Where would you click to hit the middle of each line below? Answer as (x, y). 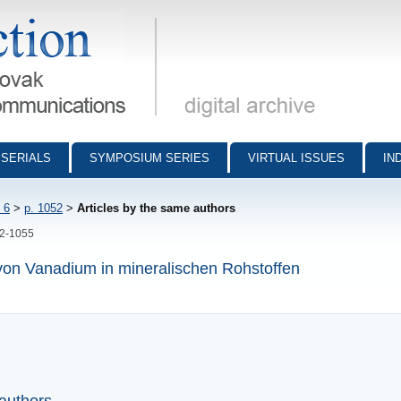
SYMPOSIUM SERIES (149, 158)
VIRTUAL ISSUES (296, 158)
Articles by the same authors (156, 208)
